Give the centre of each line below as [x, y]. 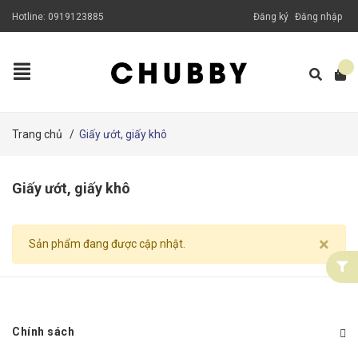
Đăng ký [271, 17]
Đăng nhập [318, 17]
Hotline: [30, 17]
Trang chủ [37, 134]
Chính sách [43, 332]
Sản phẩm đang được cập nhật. [107, 244]
